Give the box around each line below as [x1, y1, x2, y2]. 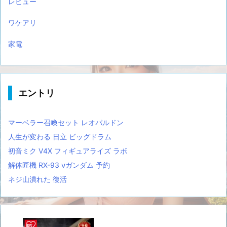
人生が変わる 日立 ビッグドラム [8, 132, 111, 141]
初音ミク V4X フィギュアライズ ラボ [8, 146, 127, 155]
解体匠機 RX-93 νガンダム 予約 [8, 161, 110, 169]
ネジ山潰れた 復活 [8, 175, 67, 183]
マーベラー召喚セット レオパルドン [8, 118, 124, 127]
